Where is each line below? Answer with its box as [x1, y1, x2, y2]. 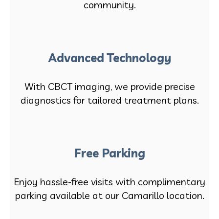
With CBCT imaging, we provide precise [24, 80, 195, 92]
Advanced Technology [48, 50, 171, 65]
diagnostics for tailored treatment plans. [20, 93, 199, 106]
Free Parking [74, 145, 145, 160]
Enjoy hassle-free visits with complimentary [14, 175, 205, 188]
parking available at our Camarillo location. [15, 189, 204, 201]
